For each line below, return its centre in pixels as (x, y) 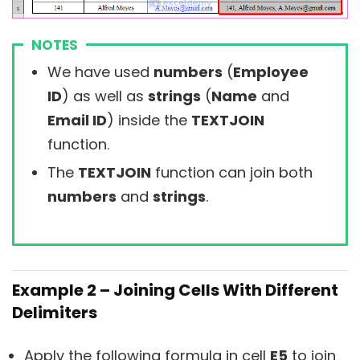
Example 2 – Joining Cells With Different (175, 290)
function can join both (232, 173)
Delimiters (55, 313)
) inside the (149, 121)
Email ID (77, 121)
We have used (100, 72)
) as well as (105, 96)
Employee (271, 72)
